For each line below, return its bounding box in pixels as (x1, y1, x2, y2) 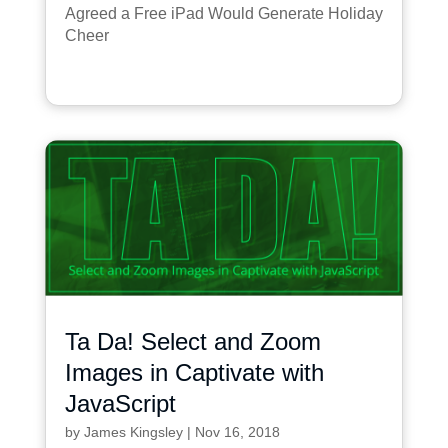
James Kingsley (83, 424, 183, 441)
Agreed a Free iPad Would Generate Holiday (64, 4, 383, 22)
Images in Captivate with (64, 359, 324, 387)
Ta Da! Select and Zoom (64, 328, 321, 356)
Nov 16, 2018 (194, 424, 280, 441)
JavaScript (64, 390, 176, 418)
